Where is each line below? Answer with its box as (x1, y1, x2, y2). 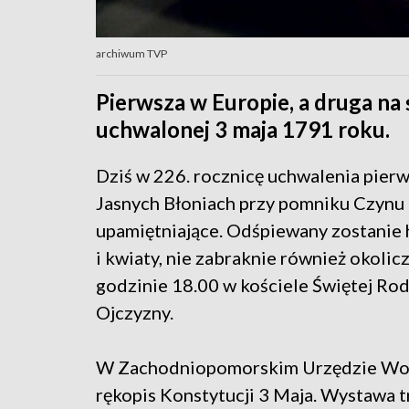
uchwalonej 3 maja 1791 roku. (96, 116, 390, 143)
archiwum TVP (96, 47, 167, 61)
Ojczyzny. (96, 301, 173, 324)
